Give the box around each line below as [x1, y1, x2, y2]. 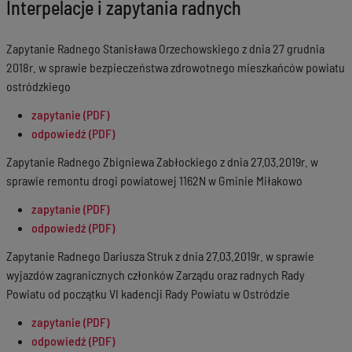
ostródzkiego [6, 79, 71, 93]
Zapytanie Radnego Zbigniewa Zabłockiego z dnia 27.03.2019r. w [6, 154, 318, 169]
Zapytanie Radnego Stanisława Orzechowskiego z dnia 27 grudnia [6, 41, 324, 56]
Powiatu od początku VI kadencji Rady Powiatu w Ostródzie [6, 286, 290, 301]
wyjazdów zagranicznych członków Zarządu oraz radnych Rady [6, 267, 305, 282]
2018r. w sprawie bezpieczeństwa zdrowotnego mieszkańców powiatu [6, 60, 345, 75]
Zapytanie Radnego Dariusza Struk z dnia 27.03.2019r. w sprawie [6, 248, 314, 263]
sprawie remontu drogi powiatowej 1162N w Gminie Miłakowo [6, 173, 302, 188]
